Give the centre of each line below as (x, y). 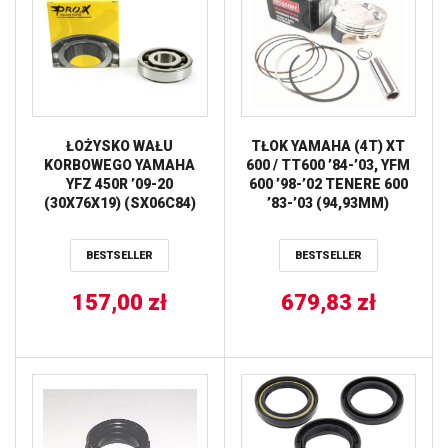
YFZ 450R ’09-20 (120, 183)
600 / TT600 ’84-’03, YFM (328, 164)
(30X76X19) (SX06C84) (119, 202)
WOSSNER (328, 221)
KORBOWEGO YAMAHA (120, 164)
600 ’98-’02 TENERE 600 (328, 183)
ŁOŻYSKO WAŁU (120, 145)
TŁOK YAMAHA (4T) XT (328, 145)
